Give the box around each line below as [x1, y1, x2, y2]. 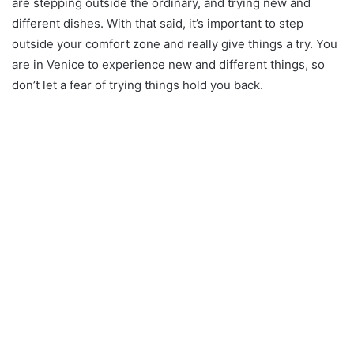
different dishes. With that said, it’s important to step [12, 15, 303, 31]
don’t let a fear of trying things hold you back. [12, 77, 263, 92]
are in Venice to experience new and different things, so [12, 56, 325, 72]
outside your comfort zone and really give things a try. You [12, 36, 337, 51]
